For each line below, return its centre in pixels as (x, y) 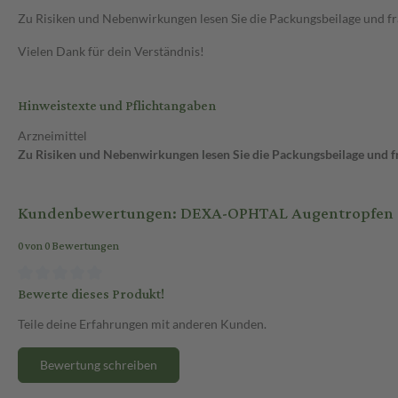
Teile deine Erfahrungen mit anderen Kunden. (142, 323)
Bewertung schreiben (99, 364)
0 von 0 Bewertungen (68, 247)
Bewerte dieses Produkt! (91, 294)
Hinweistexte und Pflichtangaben (117, 107)
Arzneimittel (52, 136)
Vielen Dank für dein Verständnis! (111, 52)
